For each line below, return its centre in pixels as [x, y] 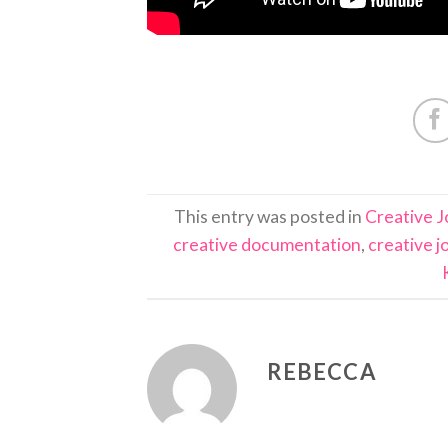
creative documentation [266, 245]
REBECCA [322, 371]
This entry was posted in [270, 217]
